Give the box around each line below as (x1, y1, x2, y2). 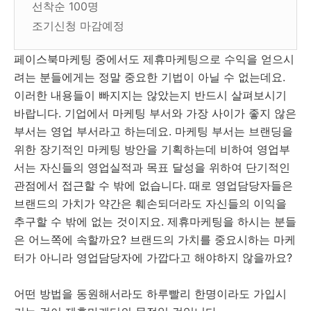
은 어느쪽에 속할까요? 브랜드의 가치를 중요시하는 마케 (14, 233, 296, 246)
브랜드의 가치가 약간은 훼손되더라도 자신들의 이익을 (14, 196, 287, 210)
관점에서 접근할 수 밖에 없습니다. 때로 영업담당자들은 (14, 178, 293, 192)
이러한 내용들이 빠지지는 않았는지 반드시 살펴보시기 (14, 88, 287, 102)
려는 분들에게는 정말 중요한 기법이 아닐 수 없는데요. (14, 70, 285, 84)
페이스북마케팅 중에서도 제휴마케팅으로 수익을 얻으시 (14, 52, 294, 66)
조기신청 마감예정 (32, 19, 124, 33)
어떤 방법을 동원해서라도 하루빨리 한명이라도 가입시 (14, 287, 287, 301)
